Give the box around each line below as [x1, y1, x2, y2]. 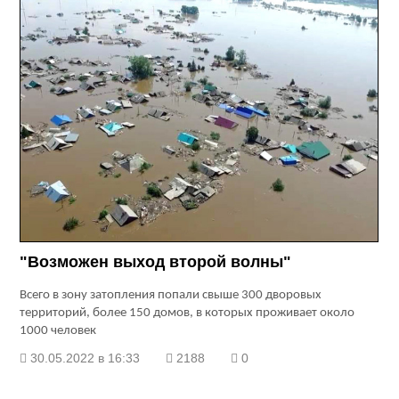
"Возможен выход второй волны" [20, 253, 292, 272]
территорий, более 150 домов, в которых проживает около [20, 306, 355, 321]
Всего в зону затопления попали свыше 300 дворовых [20, 289, 322, 303]
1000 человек [20, 324, 97, 338]
